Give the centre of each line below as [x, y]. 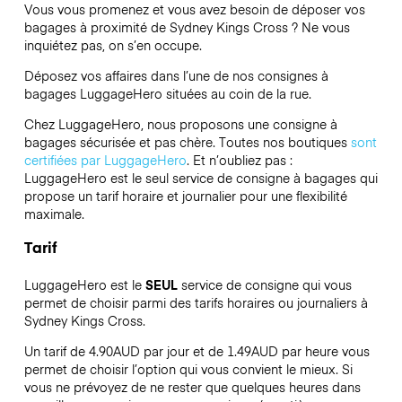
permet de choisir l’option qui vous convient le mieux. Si [188, 368]
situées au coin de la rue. [236, 94]
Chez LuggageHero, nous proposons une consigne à [180, 124]
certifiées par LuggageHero [105, 160]
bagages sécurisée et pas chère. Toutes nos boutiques [187, 142]
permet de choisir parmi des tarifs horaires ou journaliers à [196, 302]
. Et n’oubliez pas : [239, 160]
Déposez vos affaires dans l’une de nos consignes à [176, 76]
